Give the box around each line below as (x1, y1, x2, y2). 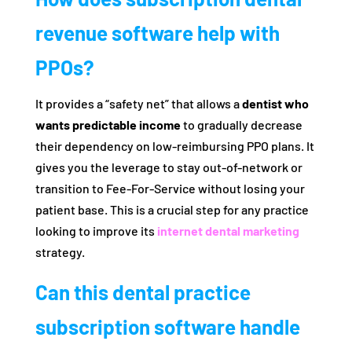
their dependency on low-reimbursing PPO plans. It (35, 138, 314, 154)
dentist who (241, 96, 309, 112)
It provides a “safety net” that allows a (35, 96, 242, 112)
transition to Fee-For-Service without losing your (35, 181, 305, 196)
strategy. (35, 244, 85, 260)
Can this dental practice (35, 280, 251, 305)
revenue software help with (35, 20, 280, 46)
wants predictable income (35, 117, 181, 133)
